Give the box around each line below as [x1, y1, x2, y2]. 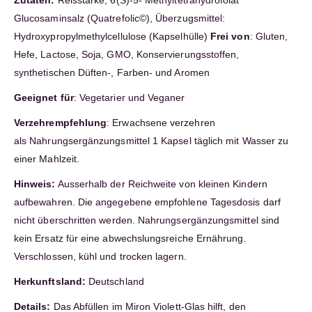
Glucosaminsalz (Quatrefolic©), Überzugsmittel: [14, 13, 226, 24]
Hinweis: [14, 178, 56, 190]
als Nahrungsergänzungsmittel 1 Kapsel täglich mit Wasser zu [14, 135, 289, 147]
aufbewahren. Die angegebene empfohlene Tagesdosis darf [14, 196, 281, 208]
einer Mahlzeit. [14, 153, 80, 165]
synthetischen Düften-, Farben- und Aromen [14, 67, 210, 79]
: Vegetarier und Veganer [73, 92, 185, 104]
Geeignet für [14, 92, 74, 104]
